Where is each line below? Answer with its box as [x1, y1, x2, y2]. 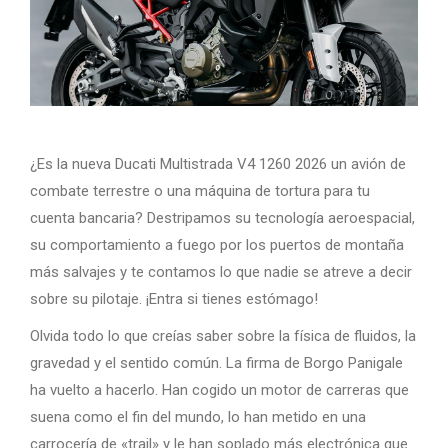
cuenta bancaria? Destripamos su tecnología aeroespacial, [30, 209, 415, 227]
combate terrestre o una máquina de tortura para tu [30, 182, 370, 200]
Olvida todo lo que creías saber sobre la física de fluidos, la [30, 327, 416, 345]
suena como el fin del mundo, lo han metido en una [30, 408, 366, 426]
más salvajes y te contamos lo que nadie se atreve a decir [30, 263, 412, 281]
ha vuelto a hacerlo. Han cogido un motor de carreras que [30, 381, 409, 399]
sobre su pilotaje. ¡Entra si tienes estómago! [30, 290, 318, 308]
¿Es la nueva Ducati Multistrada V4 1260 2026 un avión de [30, 155, 406, 173]
